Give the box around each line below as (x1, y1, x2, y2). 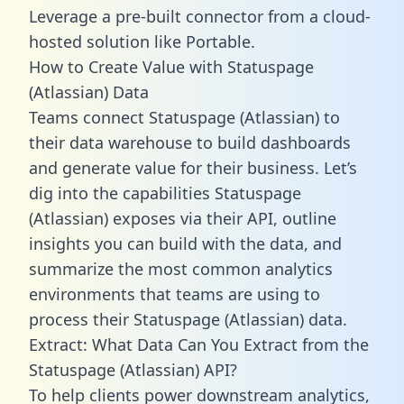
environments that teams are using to (29, 282, 320, 305)
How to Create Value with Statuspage (29, 55, 314, 78)
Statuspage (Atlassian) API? (29, 358, 237, 381)
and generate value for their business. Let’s (29, 156, 357, 179)
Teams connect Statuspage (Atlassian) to (29, 106, 340, 128)
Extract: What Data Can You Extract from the (29, 333, 369, 355)
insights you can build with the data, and (29, 232, 342, 254)
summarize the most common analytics (29, 257, 333, 280)
